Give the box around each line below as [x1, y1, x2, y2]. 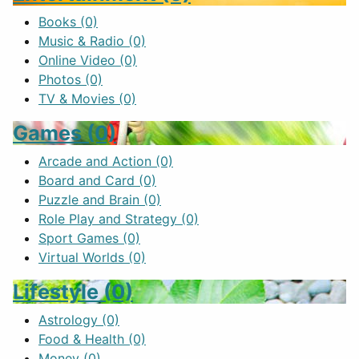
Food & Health [38, 331, 128, 347]
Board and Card [38, 172, 139, 188]
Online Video [38, 52, 119, 68]
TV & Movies [38, 91, 119, 107]
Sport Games [38, 230, 123, 246]
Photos [38, 71, 85, 87]
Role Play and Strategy [38, 211, 181, 227]
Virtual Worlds [38, 249, 128, 265]
